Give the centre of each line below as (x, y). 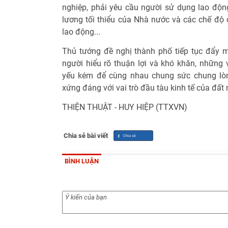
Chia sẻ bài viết (86, 135)
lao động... (81, 32)
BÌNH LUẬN (82, 161)
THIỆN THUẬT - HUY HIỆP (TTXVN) (125, 107)
